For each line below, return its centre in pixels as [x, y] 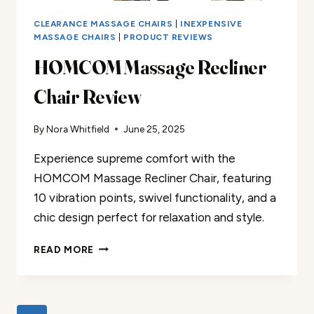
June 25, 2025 [155, 129]
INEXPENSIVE [211, 24]
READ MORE [64, 249]
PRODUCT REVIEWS [169, 37]
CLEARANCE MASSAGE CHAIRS [103, 24]
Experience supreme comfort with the [135, 158]
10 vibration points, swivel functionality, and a [155, 197]
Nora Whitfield [78, 129]
